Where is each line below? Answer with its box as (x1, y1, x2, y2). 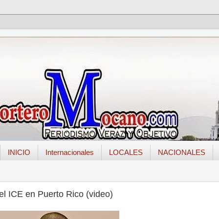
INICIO (7, 148, 30, 157)
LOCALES (109, 148, 143, 157)
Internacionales (45, 148, 94, 157)
